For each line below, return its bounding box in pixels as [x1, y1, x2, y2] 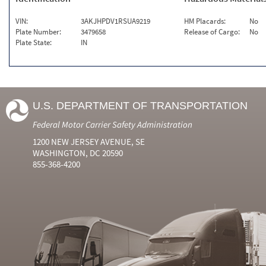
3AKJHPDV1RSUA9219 [81, 16, 150, 26]
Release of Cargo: [184, 27, 240, 37]
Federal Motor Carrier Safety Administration [33, 119, 192, 130]
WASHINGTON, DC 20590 [33, 147, 123, 159]
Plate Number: [15, 27, 61, 37]
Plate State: [15, 37, 52, 47]
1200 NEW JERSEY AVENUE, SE [33, 136, 145, 147]
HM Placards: [184, 16, 226, 26]
